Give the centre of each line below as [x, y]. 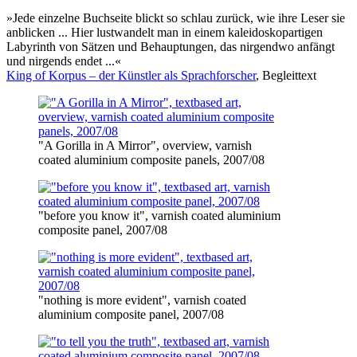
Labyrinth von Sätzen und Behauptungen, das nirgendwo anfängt [171, 47]
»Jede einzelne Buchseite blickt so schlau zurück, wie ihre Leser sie [176, 18]
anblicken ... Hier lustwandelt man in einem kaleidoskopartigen [165, 33]
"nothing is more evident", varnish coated [142, 300]
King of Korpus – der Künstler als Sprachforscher [131, 76]
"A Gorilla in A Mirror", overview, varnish [145, 146]
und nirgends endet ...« [64, 61]
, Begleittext [286, 76]
